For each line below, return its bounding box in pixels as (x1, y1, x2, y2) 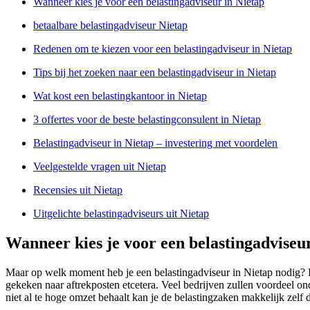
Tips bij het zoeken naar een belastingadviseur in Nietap (33, 66, 276, 78)
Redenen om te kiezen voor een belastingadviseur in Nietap (33, 42, 292, 55)
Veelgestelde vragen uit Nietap (33, 160, 166, 172)
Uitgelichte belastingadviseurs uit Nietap (33, 207, 209, 219)
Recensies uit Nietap (33, 183, 122, 196)
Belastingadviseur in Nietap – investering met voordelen (33, 136, 277, 149)
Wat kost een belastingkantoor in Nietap (33, 89, 207, 102)
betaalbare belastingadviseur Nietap (33, 19, 188, 31)
